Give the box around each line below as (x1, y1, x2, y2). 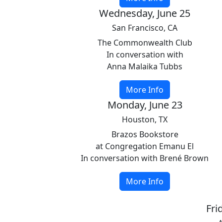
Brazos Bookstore (111, 129, 178, 140)
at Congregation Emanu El (96, 141, 194, 152)
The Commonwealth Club (97, 37, 192, 48)
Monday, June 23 (107, 98, 182, 111)
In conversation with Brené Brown (81, 153, 209, 164)
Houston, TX (122, 114, 167, 125)
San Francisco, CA (112, 22, 177, 33)
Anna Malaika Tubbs (107, 61, 182, 72)
